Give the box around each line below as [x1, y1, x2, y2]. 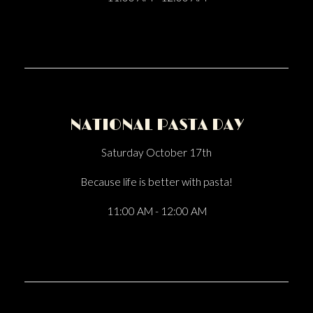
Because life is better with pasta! [80, 175, 233, 188]
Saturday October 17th [101, 146, 212, 159]
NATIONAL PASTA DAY [69, 116, 244, 135]
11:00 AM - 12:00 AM [106, 205, 207, 217]
